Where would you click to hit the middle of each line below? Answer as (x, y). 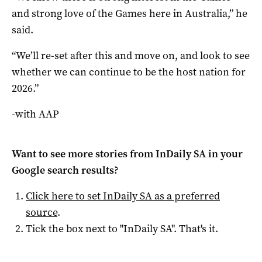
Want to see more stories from (84, 154)
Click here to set (64, 196)
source (42, 212)
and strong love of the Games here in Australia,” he (130, 13)
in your (224, 154)
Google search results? (65, 170)
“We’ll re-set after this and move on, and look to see (131, 55)
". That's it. (195, 228)
